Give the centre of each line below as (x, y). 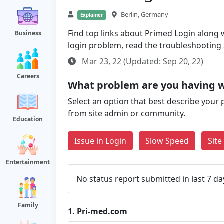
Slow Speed (167, 141)
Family (28, 205)
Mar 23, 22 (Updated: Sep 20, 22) (142, 61)
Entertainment (28, 162)
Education (28, 119)
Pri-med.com (102, 211)
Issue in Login (100, 141)
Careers (28, 76)
